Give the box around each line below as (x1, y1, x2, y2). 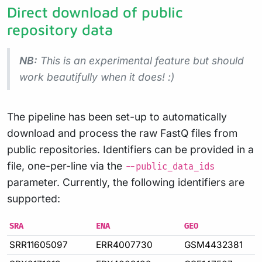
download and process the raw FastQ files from (7, 126, 237, 139)
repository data (7, 20, 113, 38)
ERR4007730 (96, 239, 153, 250)
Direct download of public (7, 3, 183, 20)
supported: (7, 192, 60, 205)
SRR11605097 (9, 239, 68, 250)
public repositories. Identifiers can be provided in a (7, 143, 254, 156)
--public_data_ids (125, 161, 215, 173)
